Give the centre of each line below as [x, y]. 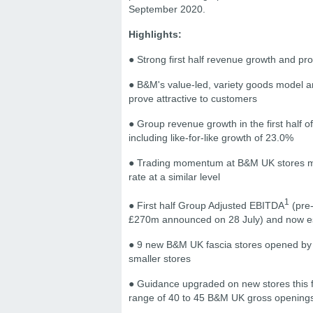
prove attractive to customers [193, 99]
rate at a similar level [174, 177]
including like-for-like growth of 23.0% [211, 138]
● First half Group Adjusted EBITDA [206, 205]
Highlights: [155, 34]
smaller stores [160, 258]
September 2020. [167, 9]
